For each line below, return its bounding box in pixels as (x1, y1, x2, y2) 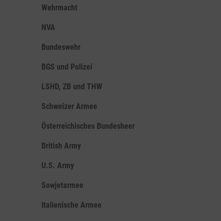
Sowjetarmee (41, 181, 83, 190)
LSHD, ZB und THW (41, 82, 102, 91)
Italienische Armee (41, 200, 102, 210)
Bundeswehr (41, 42, 80, 52)
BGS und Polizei (41, 62, 92, 72)
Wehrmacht (41, 3, 77, 12)
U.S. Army (41, 161, 74, 170)
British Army (41, 141, 81, 150)
